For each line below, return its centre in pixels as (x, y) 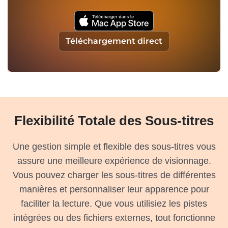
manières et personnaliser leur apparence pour (114, 190)
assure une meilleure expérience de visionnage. (114, 161)
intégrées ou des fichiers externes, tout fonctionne (114, 218)
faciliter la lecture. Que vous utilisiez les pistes (114, 204)
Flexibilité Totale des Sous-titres (114, 121)
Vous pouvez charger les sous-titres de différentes (114, 175)
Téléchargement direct (114, 41)
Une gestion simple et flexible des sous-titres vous (114, 147)
